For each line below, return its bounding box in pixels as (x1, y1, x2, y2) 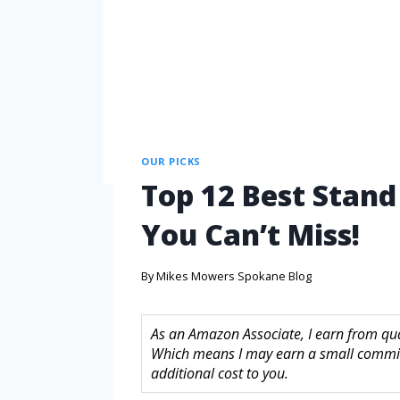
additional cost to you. (151, 362, 288, 383)
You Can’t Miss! (141, 215, 360, 254)
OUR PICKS (141, 154, 202, 168)
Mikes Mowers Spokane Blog (156, 267, 312, 284)
